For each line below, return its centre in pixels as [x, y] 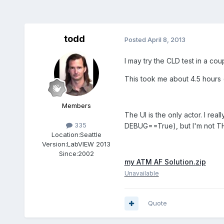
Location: [65, 135]
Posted [136, 39]
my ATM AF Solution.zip [165, 162]
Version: [55, 144]
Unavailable [141, 173]
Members [76, 106]
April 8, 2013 [166, 39]
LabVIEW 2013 [89, 144]
